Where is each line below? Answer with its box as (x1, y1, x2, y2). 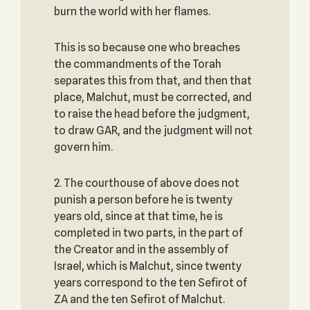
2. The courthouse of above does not (53, 176, 239, 190)
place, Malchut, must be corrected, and (53, 91, 252, 104)
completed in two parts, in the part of (53, 226, 243, 239)
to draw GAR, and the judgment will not (53, 124, 253, 137)
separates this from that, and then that (53, 74, 252, 87)
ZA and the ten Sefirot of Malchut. (53, 293, 225, 306)
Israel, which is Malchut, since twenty (53, 259, 241, 273)
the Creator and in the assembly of (53, 243, 228, 256)
